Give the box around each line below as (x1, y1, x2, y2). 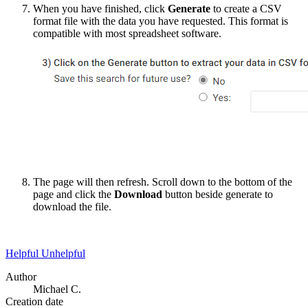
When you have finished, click (33, 2, 168, 14)
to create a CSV (210, 2, 282, 14)
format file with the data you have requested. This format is (33, 14, 288, 27)
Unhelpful (41, 247, 85, 259)
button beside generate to (162, 188, 273, 200)
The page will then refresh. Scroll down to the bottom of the (33, 175, 292, 188)
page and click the (33, 188, 114, 200)
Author (5, 270, 36, 283)
